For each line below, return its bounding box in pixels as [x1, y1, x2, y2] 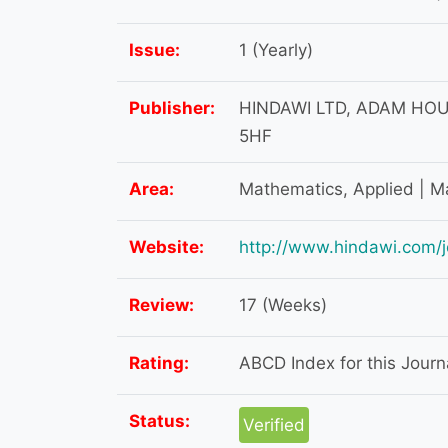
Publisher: [129, 98, 215, 119]
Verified [243, 415, 305, 436]
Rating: [129, 353, 189, 374]
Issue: [129, 40, 180, 61]
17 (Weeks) [239, 295, 327, 316]
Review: [129, 295, 194, 316]
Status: [129, 411, 190, 432]
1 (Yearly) [239, 40, 313, 61]
